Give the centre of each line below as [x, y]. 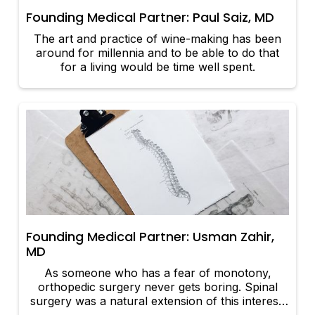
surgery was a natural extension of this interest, [157, 301]
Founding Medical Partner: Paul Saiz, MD [150, 18]
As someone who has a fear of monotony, [157, 273]
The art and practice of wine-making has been [157, 39]
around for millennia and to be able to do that [157, 53]
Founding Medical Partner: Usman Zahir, [150, 237]
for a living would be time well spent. [157, 67]
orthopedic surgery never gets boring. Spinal [157, 287]
